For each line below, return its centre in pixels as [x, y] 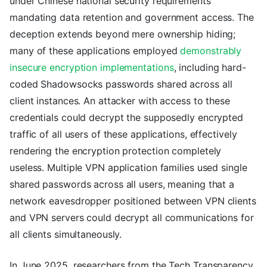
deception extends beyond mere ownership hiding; [123, 34]
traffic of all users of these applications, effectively [123, 134]
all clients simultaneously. [66, 234]
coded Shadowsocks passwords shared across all [121, 84]
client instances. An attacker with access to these [120, 100]
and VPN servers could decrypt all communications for [132, 217]
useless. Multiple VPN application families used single [128, 167]
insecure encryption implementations [92, 67]
